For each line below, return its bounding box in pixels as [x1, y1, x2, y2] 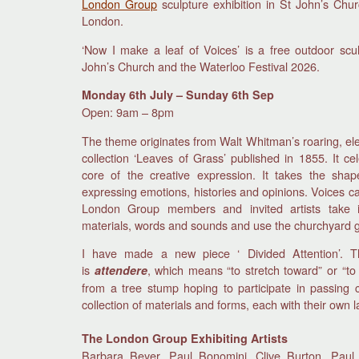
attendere [94, 261, 147, 278]
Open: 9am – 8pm [82, 103, 174, 121]
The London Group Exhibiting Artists [82, 329, 288, 346]
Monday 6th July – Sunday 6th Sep [82, 87, 274, 103]
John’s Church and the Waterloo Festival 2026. [82, 57, 323, 75]
